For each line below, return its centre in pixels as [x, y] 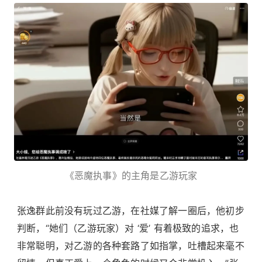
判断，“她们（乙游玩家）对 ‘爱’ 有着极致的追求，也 [128, 228]
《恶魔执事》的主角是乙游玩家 [131, 175]
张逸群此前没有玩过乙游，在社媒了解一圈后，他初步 [131, 210]
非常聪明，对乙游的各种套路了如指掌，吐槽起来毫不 [131, 245]
